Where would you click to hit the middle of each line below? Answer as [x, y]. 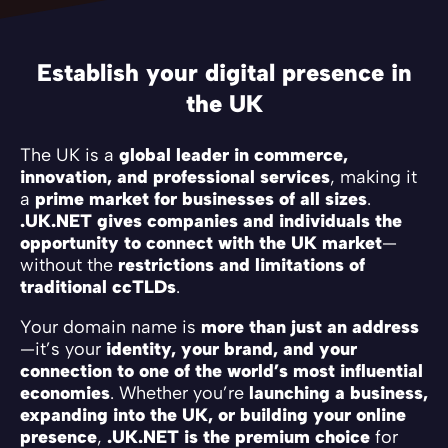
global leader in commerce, [233, 154]
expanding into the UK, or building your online [213, 414]
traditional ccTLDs [98, 286]
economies [65, 392]
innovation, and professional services [175, 176]
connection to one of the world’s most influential [221, 370]
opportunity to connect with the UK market [201, 242]
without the [69, 264]
